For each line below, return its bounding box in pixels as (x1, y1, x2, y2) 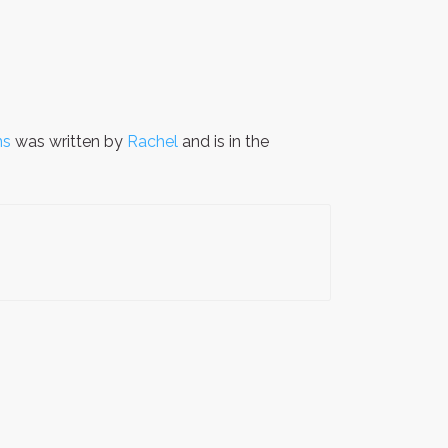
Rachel (127, 132, 182, 152)
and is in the (182, 132, 269, 152)
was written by (11, 132, 127, 152)
